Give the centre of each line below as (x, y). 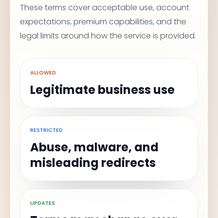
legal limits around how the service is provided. (108, 36)
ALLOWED (43, 73)
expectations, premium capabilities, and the (103, 22)
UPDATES (43, 203)
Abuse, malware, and (94, 147)
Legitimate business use (102, 90)
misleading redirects (93, 163)
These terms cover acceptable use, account (105, 8)
